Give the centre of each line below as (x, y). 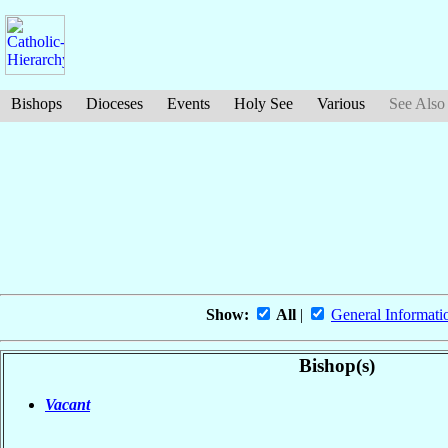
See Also (417, 103)
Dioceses (114, 103)
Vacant (67, 404)
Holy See (263, 103)
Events (188, 103)
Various (341, 103)
